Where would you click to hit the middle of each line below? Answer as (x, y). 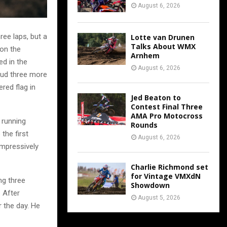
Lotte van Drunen (163, 37)
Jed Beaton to (156, 97)
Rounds (144, 125)
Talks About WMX (163, 46)
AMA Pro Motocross (167, 116)
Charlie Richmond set (169, 167)
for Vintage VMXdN (166, 176)
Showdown (150, 185)
